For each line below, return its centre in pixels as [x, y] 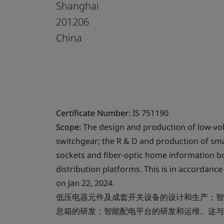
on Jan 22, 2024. [85, 183]
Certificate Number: [93, 113]
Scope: [68, 127]
